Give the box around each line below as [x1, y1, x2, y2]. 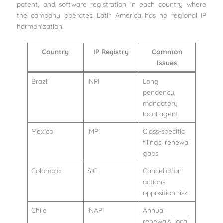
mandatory [142, 98, 178, 107]
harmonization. [17, 21, 64, 30]
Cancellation [142, 166, 182, 175]
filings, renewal [142, 137, 190, 146]
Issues [157, 58, 178, 67]
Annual [142, 205, 165, 214]
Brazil [31, 76, 49, 85]
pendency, [142, 87, 176, 96]
